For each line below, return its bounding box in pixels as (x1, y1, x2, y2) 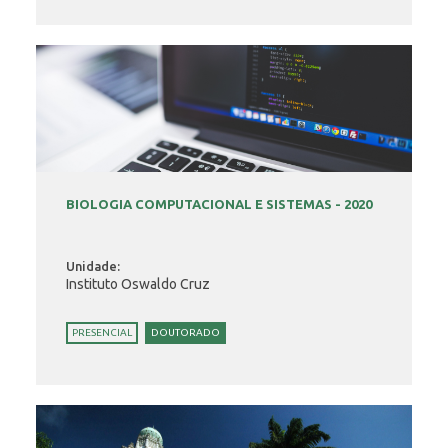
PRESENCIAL (72, 327, 133, 338)
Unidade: (66, 259, 121, 273)
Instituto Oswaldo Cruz (66, 276, 211, 292)
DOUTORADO (151, 327, 221, 338)
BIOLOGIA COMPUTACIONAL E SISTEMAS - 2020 (66, 197, 373, 211)
